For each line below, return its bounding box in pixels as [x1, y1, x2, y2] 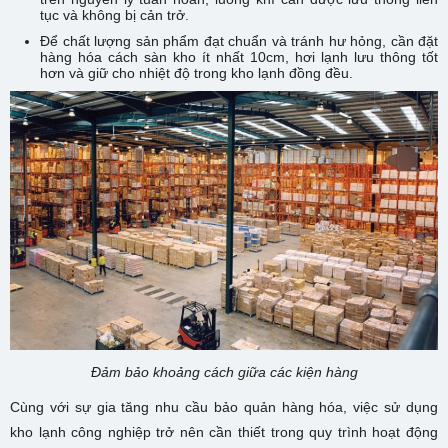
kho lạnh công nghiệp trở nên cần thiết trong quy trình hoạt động [10, 423, 438, 440]
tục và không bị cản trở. [40, 7, 189, 24]
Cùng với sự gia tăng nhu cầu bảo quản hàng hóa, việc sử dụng [10, 398, 438, 415]
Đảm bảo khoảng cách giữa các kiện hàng [90, 363, 358, 380]
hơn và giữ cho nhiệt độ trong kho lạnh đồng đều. [40, 65, 353, 82]
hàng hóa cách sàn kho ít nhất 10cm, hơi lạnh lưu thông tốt [40, 49, 438, 66]
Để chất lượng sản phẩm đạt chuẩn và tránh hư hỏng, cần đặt [40, 33, 438, 50]
